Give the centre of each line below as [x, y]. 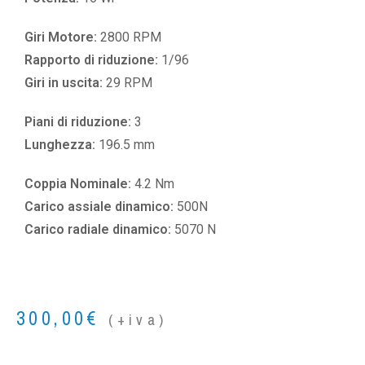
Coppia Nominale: [79, 184]
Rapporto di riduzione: [91, 60]
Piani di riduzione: [78, 122]
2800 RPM [131, 37]
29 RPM [129, 83]
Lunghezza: [62, 145]
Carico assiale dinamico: [101, 207]
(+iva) [138, 320]
